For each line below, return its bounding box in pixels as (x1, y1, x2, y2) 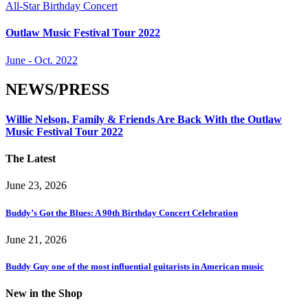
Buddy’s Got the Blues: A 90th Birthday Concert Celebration (5, 207, 238, 218)
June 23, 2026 (5, 179, 67, 192)
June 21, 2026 (5, 233, 67, 245)
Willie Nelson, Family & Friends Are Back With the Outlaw (5, 113, 282, 125)
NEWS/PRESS (5, 80, 109, 98)
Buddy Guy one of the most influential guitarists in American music (5, 261, 264, 272)
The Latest (5, 153, 56, 165)
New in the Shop (5, 287, 82, 300)
